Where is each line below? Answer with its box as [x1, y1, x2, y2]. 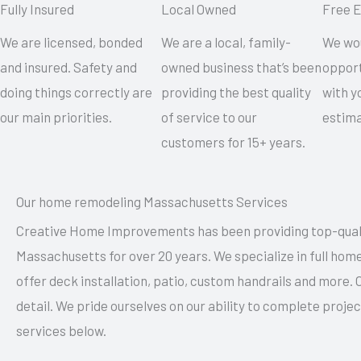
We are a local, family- [160, 34, 291, 51]
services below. [16, 322, 106, 339]
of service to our [160, 109, 257, 126]
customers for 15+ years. [160, 134, 305, 151]
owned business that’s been [160, 59, 322, 76]
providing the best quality [160, 84, 311, 101]
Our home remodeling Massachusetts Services [16, 193, 288, 210]
